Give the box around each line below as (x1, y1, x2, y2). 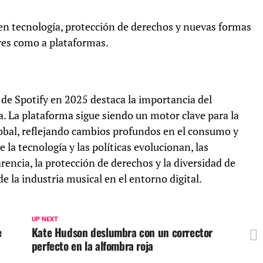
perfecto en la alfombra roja (31, 237, 153, 255)
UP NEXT (31, 215, 58, 224)
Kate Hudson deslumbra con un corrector (31, 224, 213, 241)
